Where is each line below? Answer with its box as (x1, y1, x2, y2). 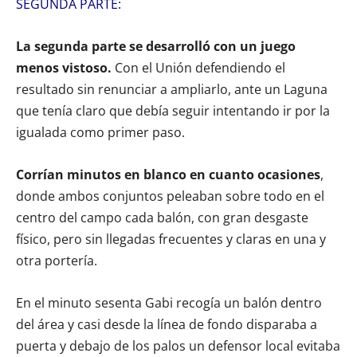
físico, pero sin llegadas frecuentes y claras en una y (16, 229, 326, 248)
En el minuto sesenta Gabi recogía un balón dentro (16, 293, 322, 312)
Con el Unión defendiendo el (112, 58, 285, 76)
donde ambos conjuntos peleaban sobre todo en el (16, 186, 324, 205)
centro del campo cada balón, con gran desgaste (16, 208, 308, 226)
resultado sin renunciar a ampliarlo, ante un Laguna (16, 80, 328, 98)
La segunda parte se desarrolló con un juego (16, 37, 296, 55)
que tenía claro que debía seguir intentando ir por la (16, 101, 330, 120)
